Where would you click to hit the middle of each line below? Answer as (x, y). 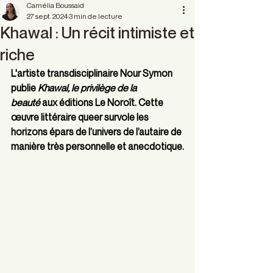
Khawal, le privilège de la (88, 88)
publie (24, 88)
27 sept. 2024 (47, 16)
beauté (26, 102)
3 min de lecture (96, 16)
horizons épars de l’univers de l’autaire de (97, 132)
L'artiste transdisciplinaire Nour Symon (93, 73)
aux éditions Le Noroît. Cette (103, 102)
